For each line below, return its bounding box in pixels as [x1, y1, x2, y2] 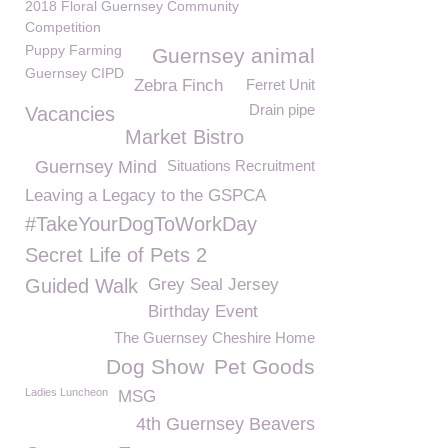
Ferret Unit [246, 76, 315, 93]
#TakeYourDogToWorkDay [25, 213, 257, 235]
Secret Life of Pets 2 [25, 244, 207, 266]
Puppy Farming [25, 42, 122, 58]
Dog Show [106, 355, 204, 378]
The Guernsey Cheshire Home [114, 329, 315, 346]
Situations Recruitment [167, 157, 315, 174]
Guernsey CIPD [25, 65, 124, 81]
